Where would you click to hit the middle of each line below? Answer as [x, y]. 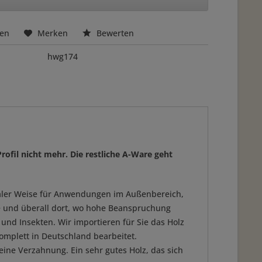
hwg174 [63, 56]
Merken [53, 33]
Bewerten [114, 33]
